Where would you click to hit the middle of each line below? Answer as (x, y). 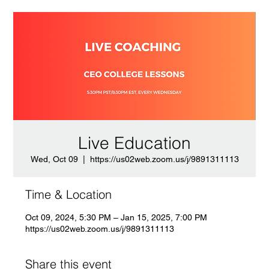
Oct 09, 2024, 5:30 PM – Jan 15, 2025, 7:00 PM (116, 217)
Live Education (134, 143)
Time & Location (69, 194)
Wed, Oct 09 (54, 159)
